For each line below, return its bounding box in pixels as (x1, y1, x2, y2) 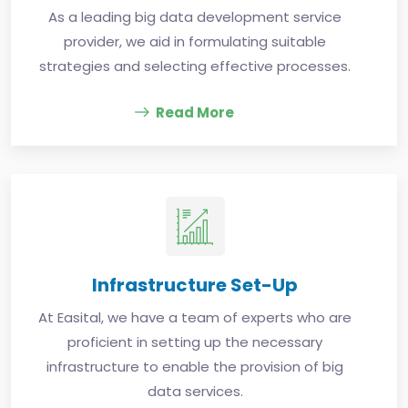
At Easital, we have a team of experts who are (38, 308, 352, 328)
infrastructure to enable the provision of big (46, 357, 343, 377)
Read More (156, 103, 234, 123)
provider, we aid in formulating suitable (64, 32, 326, 52)
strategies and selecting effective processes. (39, 56, 351, 76)
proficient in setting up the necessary (67, 332, 322, 352)
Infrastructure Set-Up (92, 272, 298, 299)
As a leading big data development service (48, 7, 342, 27)
